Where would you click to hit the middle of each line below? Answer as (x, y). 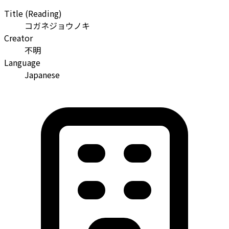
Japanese (42, 75)
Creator (18, 38)
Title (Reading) (33, 14)
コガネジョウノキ (57, 26)
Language (22, 63)
